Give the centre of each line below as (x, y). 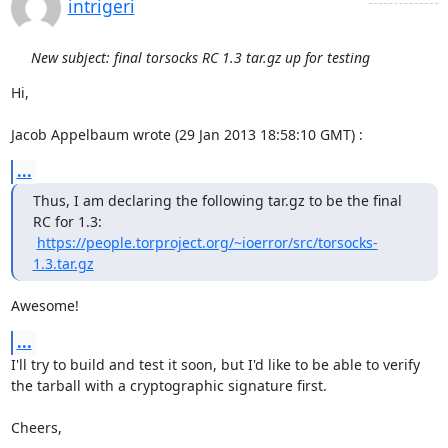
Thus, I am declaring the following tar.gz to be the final (217, 200)
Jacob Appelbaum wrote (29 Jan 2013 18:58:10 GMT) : (186, 134)
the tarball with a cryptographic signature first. (168, 385)
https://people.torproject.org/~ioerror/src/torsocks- (207, 242)
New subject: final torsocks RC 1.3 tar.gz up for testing (200, 57)
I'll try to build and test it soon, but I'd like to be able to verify (215, 364)
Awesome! (44, 305)
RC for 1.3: (67, 221)
